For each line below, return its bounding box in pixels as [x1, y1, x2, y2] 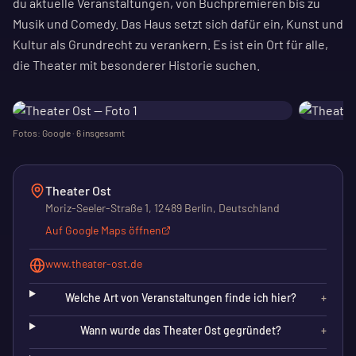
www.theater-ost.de [45, 257, 142, 270]
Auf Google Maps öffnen [45, 223, 161, 237]
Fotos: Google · [13, 127, 76, 138]
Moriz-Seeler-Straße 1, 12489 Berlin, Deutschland [45, 201, 280, 215]
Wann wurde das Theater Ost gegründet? [80, 323, 282, 337]
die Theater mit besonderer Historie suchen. [13, 57, 260, 72]
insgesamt [81, 127, 125, 138]
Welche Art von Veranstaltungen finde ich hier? [65, 291, 297, 304]
